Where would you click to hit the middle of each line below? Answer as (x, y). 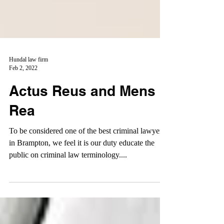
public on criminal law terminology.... (68, 173)
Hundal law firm (28, 77)
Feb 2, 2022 (23, 86)
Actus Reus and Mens (82, 109)
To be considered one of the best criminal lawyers (87, 149)
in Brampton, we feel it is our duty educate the (82, 161)
